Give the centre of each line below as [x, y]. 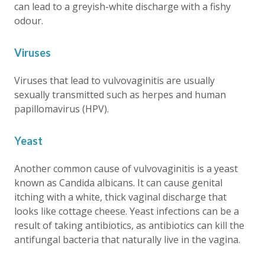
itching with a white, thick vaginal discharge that [120, 197]
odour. [29, 20]
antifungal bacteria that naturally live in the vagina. [127, 239]
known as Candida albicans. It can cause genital [118, 182]
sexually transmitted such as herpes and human [120, 94]
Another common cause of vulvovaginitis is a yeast [126, 168]
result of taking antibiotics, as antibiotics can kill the [129, 225]
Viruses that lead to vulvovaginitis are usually [114, 80]
